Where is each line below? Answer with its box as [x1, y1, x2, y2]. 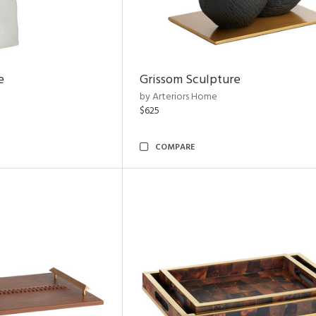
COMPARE [155, 140, 195, 154]
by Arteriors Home [140, 89, 217, 105]
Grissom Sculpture [140, 70, 241, 90]
